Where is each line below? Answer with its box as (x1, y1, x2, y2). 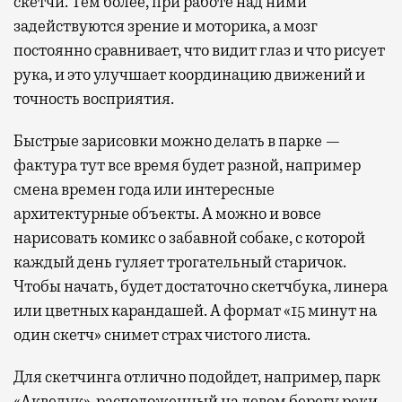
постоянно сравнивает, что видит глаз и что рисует (13, 40, 385, 61)
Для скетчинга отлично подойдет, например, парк (13, 367, 380, 388)
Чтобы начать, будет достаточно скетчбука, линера (13, 276, 388, 297)
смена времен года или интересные (13, 179, 275, 200)
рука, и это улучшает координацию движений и (13, 65, 365, 85)
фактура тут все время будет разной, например (13, 155, 361, 176)
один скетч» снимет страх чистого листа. (13, 325, 310, 345)
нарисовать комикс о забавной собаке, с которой (13, 228, 365, 249)
